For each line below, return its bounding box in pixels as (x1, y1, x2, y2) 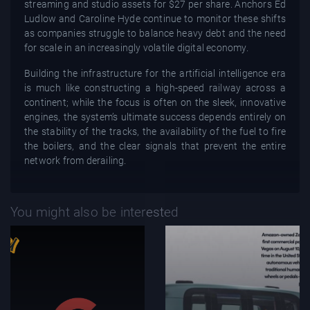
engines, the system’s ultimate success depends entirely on (24, 111, 286, 123)
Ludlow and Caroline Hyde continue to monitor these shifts (24, 13, 286, 25)
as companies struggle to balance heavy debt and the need (24, 28, 286, 39)
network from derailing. (24, 155, 127, 167)
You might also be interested (10, 204, 179, 221)
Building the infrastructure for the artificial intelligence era (24, 68, 286, 80)
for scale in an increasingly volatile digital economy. (24, 42, 248, 54)
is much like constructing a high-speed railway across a (24, 82, 286, 94)
